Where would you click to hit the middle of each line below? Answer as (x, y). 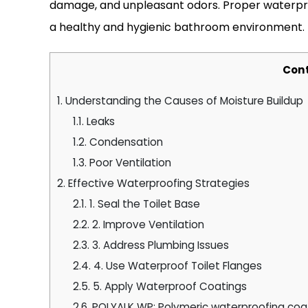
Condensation (124, 142)
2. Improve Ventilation (146, 224)
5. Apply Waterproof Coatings (168, 286)
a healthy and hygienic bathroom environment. (177, 27)
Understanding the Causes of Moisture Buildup (183, 100)
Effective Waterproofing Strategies (157, 183)
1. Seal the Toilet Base (143, 203)
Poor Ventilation (129, 162)
